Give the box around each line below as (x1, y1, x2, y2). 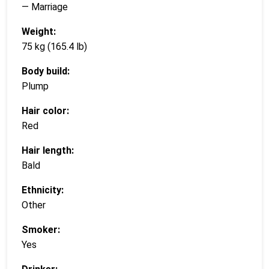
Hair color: (22, 104, 69, 116)
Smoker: (22, 223, 60, 235)
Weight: (22, 25, 56, 37)
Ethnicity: (22, 184, 64, 196)
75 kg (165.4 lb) (22, 40, 87, 52)
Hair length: (22, 144, 74, 156)
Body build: (22, 65, 70, 77)
